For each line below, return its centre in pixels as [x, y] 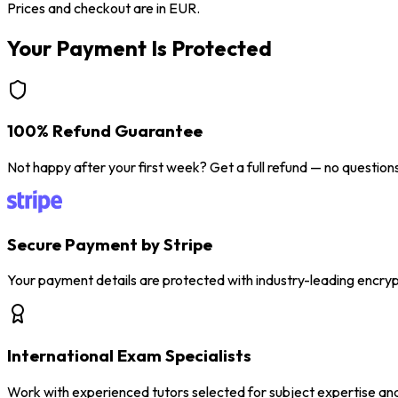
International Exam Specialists [129, 356]
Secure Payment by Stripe [110, 244]
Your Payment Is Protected [139, 48]
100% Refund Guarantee [105, 131]
